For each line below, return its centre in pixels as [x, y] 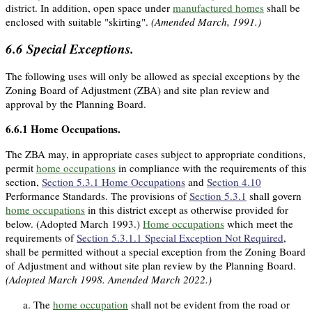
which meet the [259, 224]
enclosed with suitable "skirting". [78, 21]
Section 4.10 [234, 182]
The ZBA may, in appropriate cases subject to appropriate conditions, [156, 154]
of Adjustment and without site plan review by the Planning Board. [151, 266]
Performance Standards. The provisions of [97, 196]
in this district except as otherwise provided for [187, 210]
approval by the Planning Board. [76, 104]
